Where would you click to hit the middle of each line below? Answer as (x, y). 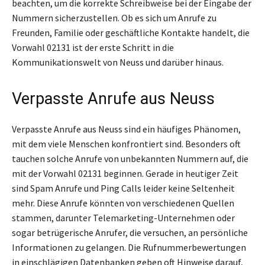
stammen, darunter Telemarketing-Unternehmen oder (123, 218)
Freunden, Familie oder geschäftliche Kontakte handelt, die (131, 33)
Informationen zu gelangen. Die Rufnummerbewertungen (129, 248)
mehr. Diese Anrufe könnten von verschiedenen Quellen (123, 203)
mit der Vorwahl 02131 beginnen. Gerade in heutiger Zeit (125, 174)
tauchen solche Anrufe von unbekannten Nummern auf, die (130, 159)
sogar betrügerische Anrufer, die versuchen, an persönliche (130, 233)
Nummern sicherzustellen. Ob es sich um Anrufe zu (114, 18)
